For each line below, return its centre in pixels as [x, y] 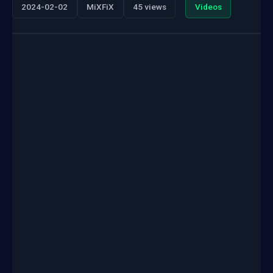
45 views [149, 7]
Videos [208, 7]
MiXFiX [101, 7]
